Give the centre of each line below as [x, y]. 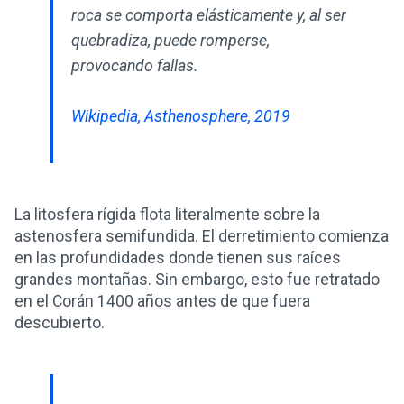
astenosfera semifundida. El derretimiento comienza [202, 236]
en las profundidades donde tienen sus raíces [178, 258]
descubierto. [60, 323]
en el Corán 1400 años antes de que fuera [162, 301]
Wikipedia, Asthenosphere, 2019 [181, 116]
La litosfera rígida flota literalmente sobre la [167, 215]
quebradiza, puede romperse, [170, 41]
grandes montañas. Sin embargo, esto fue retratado [197, 280]
